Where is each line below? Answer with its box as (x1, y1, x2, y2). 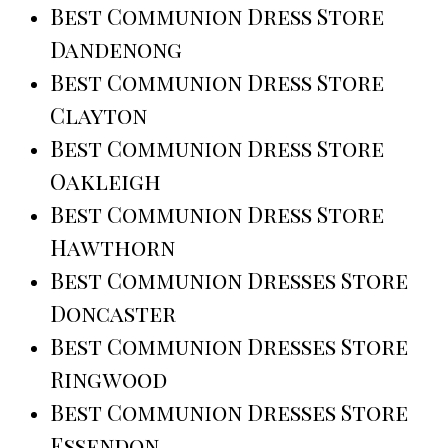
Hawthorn (50, 231, 175, 262)
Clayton (50, 99, 147, 130)
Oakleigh (50, 165, 161, 196)
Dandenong (50, 33, 182, 64)
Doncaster (50, 297, 176, 328)
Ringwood (50, 363, 167, 394)
